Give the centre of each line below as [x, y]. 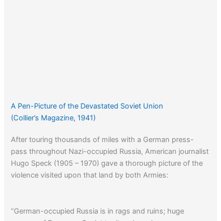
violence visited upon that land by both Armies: [90, 175]
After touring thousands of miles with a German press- [103, 139]
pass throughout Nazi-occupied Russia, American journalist [110, 151]
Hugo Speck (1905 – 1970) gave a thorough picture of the [107, 163]
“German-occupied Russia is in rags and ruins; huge [98, 211]
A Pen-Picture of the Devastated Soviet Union [87, 106]
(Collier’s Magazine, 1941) [54, 118]
